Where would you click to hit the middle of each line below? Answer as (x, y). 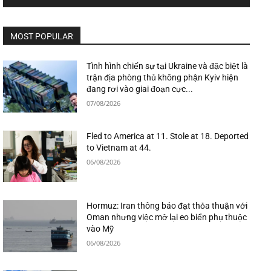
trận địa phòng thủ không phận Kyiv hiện (163, 77)
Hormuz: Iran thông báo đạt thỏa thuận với (167, 206)
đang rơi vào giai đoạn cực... (140, 89)
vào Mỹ (100, 229)
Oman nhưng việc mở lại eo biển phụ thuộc (167, 217)
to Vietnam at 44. (119, 147)
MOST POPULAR (42, 36)
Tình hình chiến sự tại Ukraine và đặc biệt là (168, 66)
